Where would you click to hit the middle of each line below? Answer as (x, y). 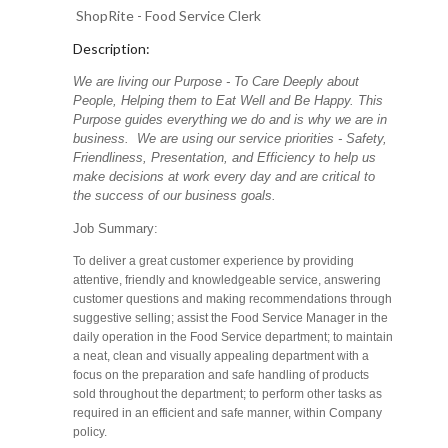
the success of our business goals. (175, 196)
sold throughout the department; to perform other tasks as (228, 394)
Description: (112, 49)
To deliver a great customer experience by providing (214, 261)
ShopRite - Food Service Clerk (169, 16)
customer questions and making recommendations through (233, 299)
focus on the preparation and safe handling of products (221, 375)
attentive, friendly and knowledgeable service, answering (227, 280)
